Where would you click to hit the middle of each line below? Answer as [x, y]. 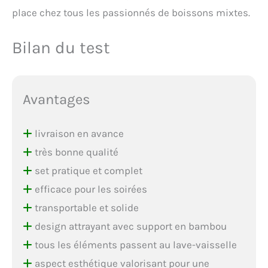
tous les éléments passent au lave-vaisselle [134, 244]
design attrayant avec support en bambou [129, 226]
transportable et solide [85, 207]
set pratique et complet [87, 170]
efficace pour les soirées [89, 189]
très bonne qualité [75, 152]
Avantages [56, 99]
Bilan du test [61, 47]
